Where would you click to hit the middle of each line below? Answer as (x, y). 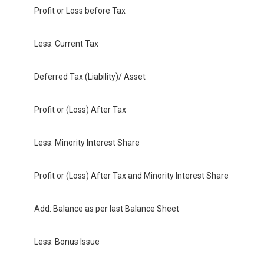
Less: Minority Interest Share (87, 143)
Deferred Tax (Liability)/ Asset (90, 77)
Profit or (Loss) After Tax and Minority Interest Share (131, 176)
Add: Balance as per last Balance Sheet (107, 209)
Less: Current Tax (66, 44)
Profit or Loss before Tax (80, 11)
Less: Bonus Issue (67, 242)
